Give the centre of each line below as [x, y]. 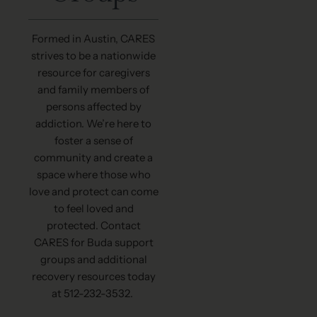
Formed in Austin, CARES [93, 39]
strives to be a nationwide [93, 56]
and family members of [93, 90]
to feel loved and [93, 209]
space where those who [93, 175]
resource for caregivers [93, 73]
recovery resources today [93, 277]
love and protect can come [93, 192]
